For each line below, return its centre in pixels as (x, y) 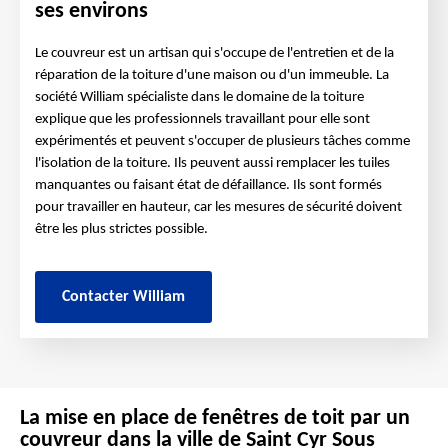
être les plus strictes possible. (121, 229)
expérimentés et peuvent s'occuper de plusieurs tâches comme (222, 141)
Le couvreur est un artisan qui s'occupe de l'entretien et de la (214, 53)
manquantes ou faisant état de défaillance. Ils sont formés (208, 185)
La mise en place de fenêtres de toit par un (215, 418)
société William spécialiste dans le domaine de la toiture (199, 97)
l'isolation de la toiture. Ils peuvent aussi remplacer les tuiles (212, 163)
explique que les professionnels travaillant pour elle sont (202, 119)
